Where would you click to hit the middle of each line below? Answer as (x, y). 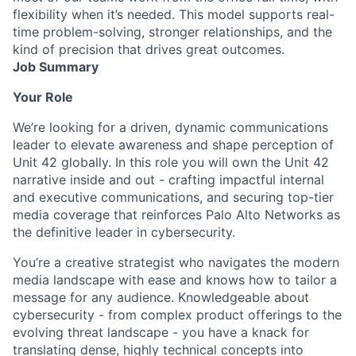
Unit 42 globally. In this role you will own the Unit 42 (171, 162)
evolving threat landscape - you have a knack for (161, 332)
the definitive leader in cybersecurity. (124, 232)
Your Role (43, 97)
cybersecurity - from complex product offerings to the (177, 314)
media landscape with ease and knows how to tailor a (175, 279)
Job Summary (56, 66)
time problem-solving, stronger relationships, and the (172, 31)
